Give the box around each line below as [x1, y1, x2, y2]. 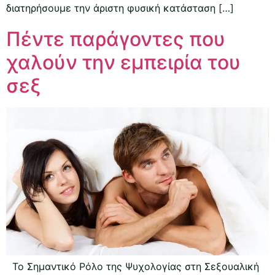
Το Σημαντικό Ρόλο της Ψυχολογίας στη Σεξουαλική [6, 260, 259, 273]
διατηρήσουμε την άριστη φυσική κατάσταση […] [6, 2, 234, 15]
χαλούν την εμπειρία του [6, 50, 241, 75]
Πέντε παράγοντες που [6, 27, 225, 52]
